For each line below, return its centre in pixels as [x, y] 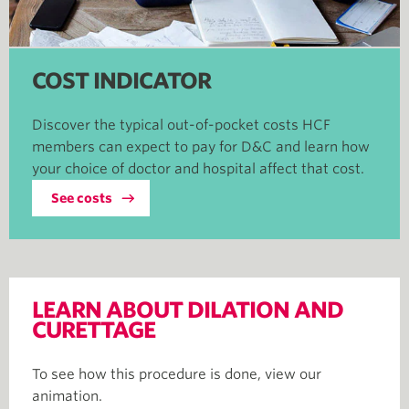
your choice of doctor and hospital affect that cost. [198, 169]
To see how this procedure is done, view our [177, 374]
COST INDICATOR [121, 81]
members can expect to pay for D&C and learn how [201, 147]
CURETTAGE [94, 330]
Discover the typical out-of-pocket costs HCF [181, 125]
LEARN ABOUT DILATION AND [188, 310]
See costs [82, 198]
